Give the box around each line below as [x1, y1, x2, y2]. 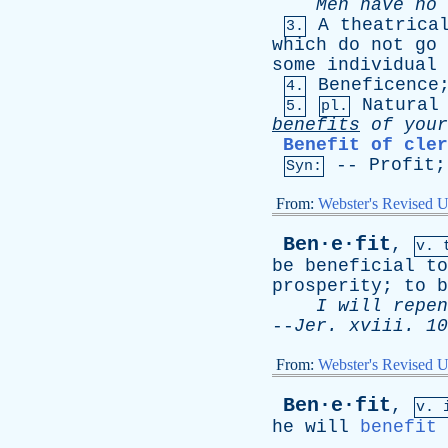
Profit [369, 155, 435, 175]
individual [327, 55, 437, 75]
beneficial [305, 256, 415, 276]
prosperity [272, 276, 382, 296]
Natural [362, 95, 439, 115]
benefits [272, 115, 360, 135]
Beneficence [318, 75, 439, 95]
